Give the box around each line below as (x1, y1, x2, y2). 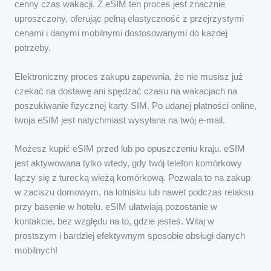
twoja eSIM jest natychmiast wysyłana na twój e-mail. (15, 115, 225, 125)
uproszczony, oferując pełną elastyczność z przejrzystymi (15, 14, 244, 24)
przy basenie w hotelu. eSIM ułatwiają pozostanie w (15, 201, 217, 212)
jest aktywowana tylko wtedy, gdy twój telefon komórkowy (15, 158, 242, 168)
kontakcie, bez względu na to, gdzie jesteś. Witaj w (15, 216, 214, 226)
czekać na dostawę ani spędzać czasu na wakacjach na (15, 86, 237, 96)
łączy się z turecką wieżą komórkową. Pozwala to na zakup (15, 172, 250, 183)
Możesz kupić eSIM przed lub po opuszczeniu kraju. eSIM (15, 143, 245, 154)
